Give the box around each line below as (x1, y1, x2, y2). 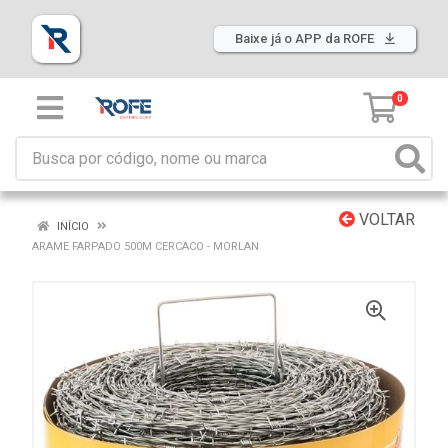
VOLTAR (355, 210, 415, 229)
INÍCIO (54, 220, 89, 233)
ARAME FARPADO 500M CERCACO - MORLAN (32, 240, 259, 253)
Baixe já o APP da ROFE (235, 31, 377, 46)
